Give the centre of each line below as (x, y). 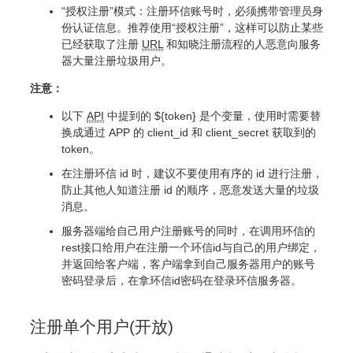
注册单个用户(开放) (102, 327)
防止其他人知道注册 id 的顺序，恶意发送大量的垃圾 (190, 190)
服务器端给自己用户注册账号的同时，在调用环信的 (188, 231)
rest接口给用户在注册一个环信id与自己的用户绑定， (191, 248)
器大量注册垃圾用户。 (117, 61)
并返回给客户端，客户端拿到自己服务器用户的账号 (188, 264)
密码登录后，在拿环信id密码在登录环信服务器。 (182, 281)
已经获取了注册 (102, 45)
